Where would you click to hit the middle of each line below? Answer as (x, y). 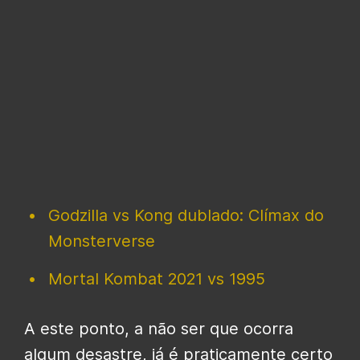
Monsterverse (102, 241)
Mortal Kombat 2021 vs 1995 (157, 279)
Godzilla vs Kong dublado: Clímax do (186, 216)
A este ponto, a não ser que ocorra (159, 329)
